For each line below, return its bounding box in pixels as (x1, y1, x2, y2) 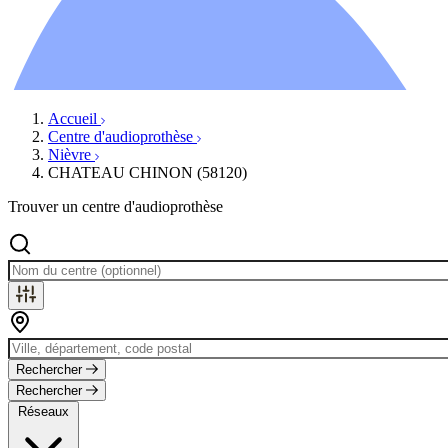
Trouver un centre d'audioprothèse (8, 198, 223, 216)
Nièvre (48, 146, 95, 164)
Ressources (48, 23, 119, 41)
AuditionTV (88, 59, 166, 77)
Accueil (48, 110, 101, 128)
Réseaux (18, 404, 69, 420)
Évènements (88, 77, 165, 95)
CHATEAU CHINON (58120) (48, 164, 247, 182)
